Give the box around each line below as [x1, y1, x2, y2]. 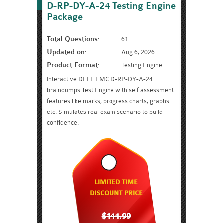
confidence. [47, 119, 79, 126]
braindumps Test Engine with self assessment [47, 86, 174, 94]
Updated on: [47, 48, 87, 56]
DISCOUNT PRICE [89, 189, 143, 197]
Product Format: [47, 61, 100, 69]
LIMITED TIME [94, 178, 138, 186]
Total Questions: [47, 35, 100, 43]
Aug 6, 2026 [121, 48, 155, 56]
